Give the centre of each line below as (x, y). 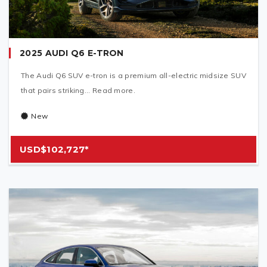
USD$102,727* (55, 150)
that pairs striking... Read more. (78, 91)
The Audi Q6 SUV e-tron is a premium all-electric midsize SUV (133, 76)
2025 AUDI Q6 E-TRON (72, 53)
